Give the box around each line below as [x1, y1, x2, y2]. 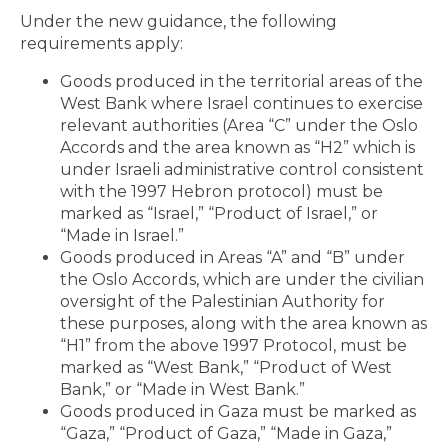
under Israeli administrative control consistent [60, 160, 424, 180]
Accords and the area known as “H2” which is [60, 138, 415, 158]
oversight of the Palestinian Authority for [60, 292, 385, 312]
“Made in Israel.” [60, 226, 184, 246]
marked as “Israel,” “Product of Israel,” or [60, 204, 378, 224]
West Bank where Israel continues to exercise [60, 94, 423, 114]
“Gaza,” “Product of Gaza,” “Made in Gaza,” [60, 424, 392, 444]
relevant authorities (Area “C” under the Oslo [60, 116, 418, 136]
